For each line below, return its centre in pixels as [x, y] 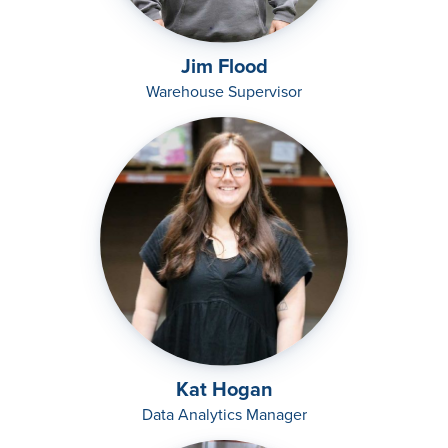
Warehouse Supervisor [224, 91]
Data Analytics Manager [224, 414]
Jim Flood [224, 65]
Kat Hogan [224, 388]
